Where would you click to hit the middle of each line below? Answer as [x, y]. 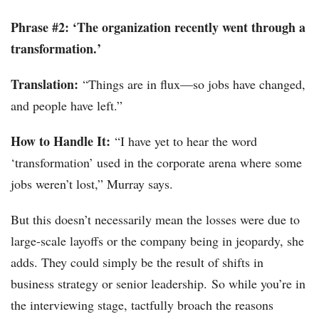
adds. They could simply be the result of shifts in [137, 262]
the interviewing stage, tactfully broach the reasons [142, 305]
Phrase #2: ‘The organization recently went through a [158, 27]
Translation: [45, 84]
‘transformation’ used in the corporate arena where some [156, 163]
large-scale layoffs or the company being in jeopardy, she [157, 241]
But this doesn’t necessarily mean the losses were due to [155, 220]
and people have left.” [67, 106]
